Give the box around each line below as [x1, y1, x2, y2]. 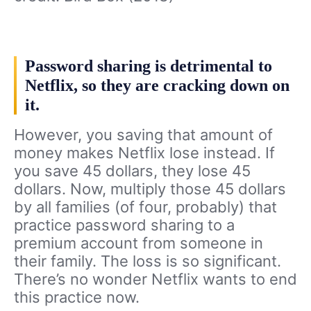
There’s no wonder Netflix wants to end [14, 269, 297, 288]
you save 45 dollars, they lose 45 [14, 161, 251, 180]
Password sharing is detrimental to [25, 56, 272, 75]
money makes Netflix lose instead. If [14, 143, 275, 162]
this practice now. [14, 287, 140, 306]
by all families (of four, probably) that [14, 197, 277, 216]
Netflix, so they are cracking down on [25, 76, 289, 94]
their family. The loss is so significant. [14, 251, 281, 270]
